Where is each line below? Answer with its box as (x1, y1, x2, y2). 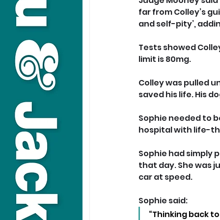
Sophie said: (138, 194, 189, 206)
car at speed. (138, 171, 192, 183)
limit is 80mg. (138, 53, 191, 65)
